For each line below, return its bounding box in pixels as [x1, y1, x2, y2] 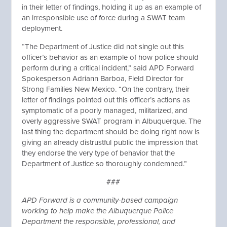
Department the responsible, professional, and [22, 217, 176, 226]
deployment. [22, 24, 63, 33]
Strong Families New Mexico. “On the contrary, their [22, 85, 190, 94]
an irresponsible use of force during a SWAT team [22, 13, 185, 22]
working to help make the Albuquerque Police [22, 206, 174, 215]
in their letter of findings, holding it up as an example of [22, 3, 202, 12]
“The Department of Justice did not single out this [22, 42, 184, 51]
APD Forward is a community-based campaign [22, 196, 178, 205]
